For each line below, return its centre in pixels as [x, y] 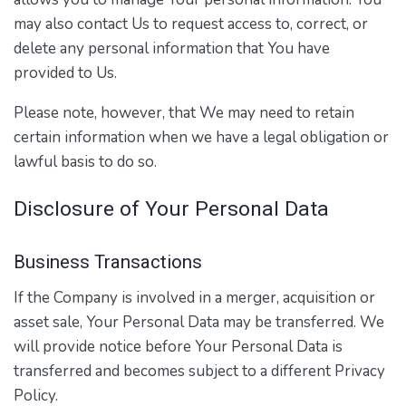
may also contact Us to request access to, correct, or [191, 24]
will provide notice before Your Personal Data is [178, 346]
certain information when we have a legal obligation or [201, 138]
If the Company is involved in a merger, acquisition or [194, 297]
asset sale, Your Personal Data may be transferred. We [199, 322]
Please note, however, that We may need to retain [184, 113]
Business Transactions [108, 262]
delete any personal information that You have [172, 49]
